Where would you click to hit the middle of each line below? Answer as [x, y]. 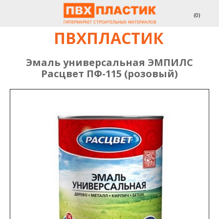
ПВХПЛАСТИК [109, 38]
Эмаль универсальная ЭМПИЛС [109, 62]
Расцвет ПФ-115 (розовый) [109, 74]
